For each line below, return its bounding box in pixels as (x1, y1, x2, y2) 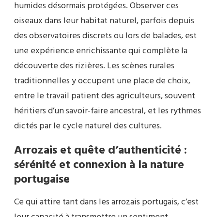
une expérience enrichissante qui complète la (14, 44, 187, 59)
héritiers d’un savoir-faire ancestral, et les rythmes (14, 104, 201, 119)
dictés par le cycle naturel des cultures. (14, 119, 162, 134)
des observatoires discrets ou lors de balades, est (14, 29, 197, 44)
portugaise (14, 170, 70, 189)
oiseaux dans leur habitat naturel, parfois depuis (14, 14, 194, 29)
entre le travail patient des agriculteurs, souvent (14, 89, 195, 104)
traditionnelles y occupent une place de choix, (14, 74, 190, 89)
